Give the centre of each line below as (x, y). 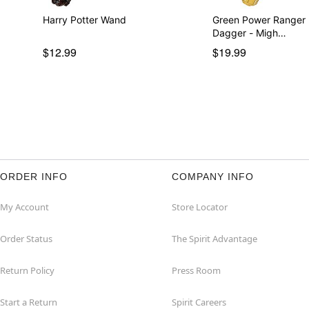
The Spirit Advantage (215, 238)
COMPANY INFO (213, 176)
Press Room (196, 270)
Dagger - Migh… (250, 32)
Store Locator (200, 207)
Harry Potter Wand (84, 19)
